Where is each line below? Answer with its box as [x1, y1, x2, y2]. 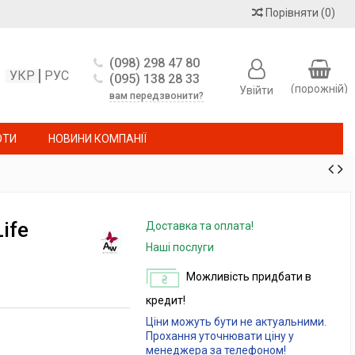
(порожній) [291, 82, 348, 95]
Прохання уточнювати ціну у [145, 330, 294, 342]
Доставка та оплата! [145, 219, 254, 232]
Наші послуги [145, 241, 214, 254]
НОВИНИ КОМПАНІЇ [48, 132, 147, 145]
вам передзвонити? [109, 90, 204, 101]
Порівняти [263, 6, 321, 19]
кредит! [145, 294, 185, 307]
